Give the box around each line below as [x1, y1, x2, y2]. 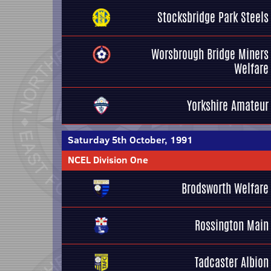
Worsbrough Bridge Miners [151, 45, 269, 63]
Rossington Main [195, 217, 269, 234]
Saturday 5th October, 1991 [68, 133, 193, 146]
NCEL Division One [68, 153, 148, 166]
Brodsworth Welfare [181, 180, 269, 197]
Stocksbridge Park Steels [157, 8, 269, 26]
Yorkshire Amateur [187, 97, 269, 114]
